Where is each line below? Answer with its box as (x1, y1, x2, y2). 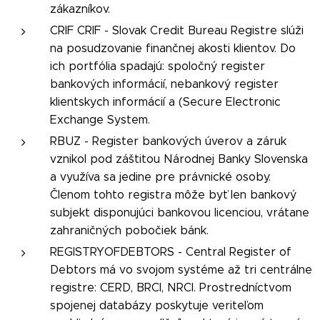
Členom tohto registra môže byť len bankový (50, 187, 296, 201)
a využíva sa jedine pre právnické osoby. (50, 169, 271, 184)
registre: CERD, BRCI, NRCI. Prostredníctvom (50, 280, 291, 294)
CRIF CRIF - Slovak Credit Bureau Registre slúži (50, 23, 304, 37)
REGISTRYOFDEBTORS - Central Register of (50, 244, 291, 259)
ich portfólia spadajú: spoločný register (50, 59, 265, 73)
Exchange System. (50, 112, 150, 126)
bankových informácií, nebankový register (50, 76, 279, 91)
